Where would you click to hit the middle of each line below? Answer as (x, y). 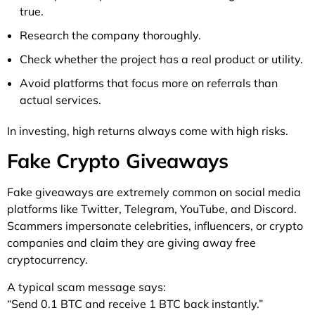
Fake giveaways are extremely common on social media (154, 192)
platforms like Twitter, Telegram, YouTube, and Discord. (152, 209)
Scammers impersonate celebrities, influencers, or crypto (155, 226)
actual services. (60, 99)
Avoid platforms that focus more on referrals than (149, 83)
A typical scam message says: (86, 287)
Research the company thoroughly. (110, 35)
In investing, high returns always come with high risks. (148, 130)
